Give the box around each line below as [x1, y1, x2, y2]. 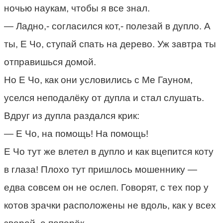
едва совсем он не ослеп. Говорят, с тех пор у [4, 182, 209, 193]
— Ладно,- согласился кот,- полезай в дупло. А [4, 20, 211, 31]
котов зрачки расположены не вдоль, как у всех [4, 200, 216, 211]
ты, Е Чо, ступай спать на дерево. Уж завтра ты [4, 38, 216, 49]
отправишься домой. [4, 56, 96, 67]
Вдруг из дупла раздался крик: [4, 110, 139, 121]
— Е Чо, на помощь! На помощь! [4, 128, 148, 139]
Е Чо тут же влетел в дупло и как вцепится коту [4, 146, 214, 157]
